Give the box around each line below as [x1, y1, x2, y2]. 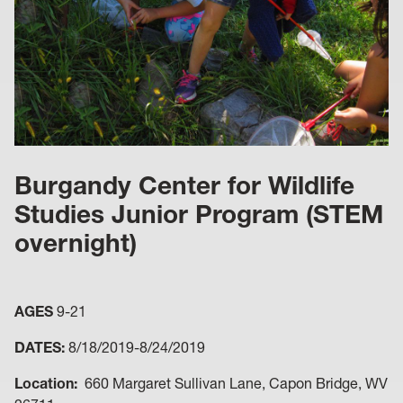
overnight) [14, 228, 137, 259]
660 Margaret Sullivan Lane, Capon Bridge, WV [77, 374, 388, 393]
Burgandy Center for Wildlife [14, 170, 354, 201]
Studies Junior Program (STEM [14, 199, 383, 230]
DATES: [14, 338, 65, 357]
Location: [14, 374, 77, 393]
